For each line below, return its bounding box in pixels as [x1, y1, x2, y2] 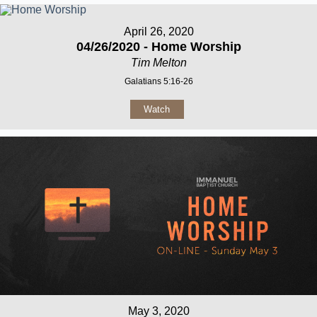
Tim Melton [130, 56, 187, 69]
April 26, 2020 [123, 25, 194, 38]
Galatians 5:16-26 [124, 76, 193, 86]
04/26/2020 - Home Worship [76, 39, 241, 54]
